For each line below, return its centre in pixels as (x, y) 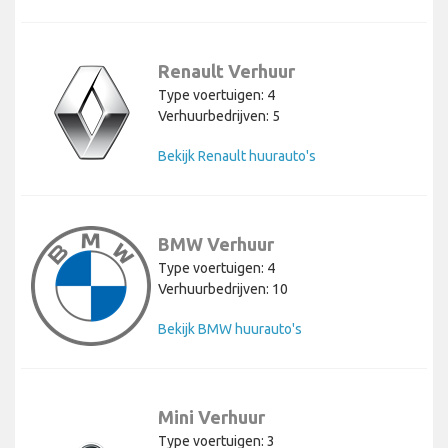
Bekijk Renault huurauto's (237, 156)
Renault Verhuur (226, 71)
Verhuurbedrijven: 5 (219, 116)
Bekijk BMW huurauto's (230, 329)
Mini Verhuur (211, 417)
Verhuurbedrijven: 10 (223, 289)
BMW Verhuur (216, 244)
